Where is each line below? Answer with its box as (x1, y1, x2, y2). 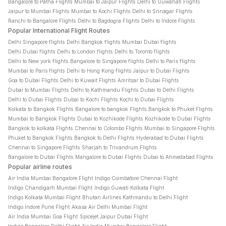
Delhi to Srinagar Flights (132, 8, 192, 14)
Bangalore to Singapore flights (70, 58, 144, 64)
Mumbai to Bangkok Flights (8, 116, 75, 122)
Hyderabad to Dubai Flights (136, 135, 203, 141)
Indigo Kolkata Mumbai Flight (8, 194, 80, 200)
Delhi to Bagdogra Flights (78, 18, 139, 24)
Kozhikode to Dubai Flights (145, 116, 210, 122)
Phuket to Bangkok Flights (8, 135, 72, 141)
